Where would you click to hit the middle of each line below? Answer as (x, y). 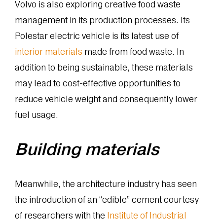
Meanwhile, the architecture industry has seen (106, 184)
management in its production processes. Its (102, 20)
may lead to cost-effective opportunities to (97, 83)
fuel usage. (36, 115)
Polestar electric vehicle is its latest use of (96, 36)
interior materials (48, 52)
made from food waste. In (133, 52)
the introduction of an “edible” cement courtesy (107, 199)
